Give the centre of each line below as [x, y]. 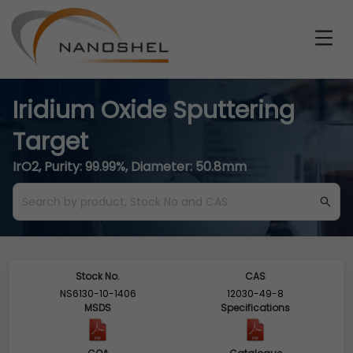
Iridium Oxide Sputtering [154, 110]
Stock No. [98, 276]
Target [50, 142]
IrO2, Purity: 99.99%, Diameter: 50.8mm [130, 167]
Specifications [255, 308]
